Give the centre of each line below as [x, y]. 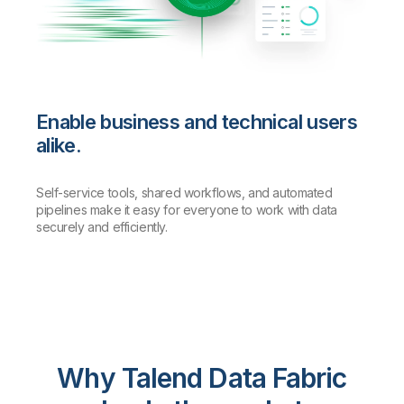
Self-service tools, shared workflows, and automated [184, 193]
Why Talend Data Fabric [202, 378]
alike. [59, 146]
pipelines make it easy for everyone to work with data [187, 210]
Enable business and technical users [197, 122]
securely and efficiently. [102, 227]
